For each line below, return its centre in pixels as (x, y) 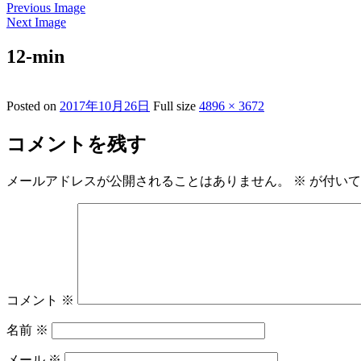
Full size (176, 106)
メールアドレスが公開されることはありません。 (148, 180)
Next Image (36, 22)
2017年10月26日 (105, 106)
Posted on (33, 106)
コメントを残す (77, 144)
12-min (35, 56)
